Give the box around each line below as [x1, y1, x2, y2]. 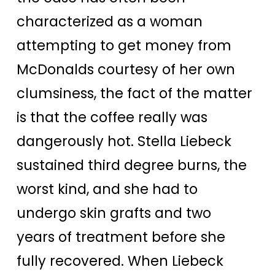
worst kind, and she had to [17, 179, 198, 199]
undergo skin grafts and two [17, 203, 211, 223]
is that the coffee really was [17, 107, 207, 127]
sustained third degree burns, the [17, 155, 247, 175]
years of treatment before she [17, 227, 225, 247]
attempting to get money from [17, 35, 231, 55]
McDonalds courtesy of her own [17, 59, 235, 79]
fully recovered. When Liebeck [17, 250, 223, 271]
